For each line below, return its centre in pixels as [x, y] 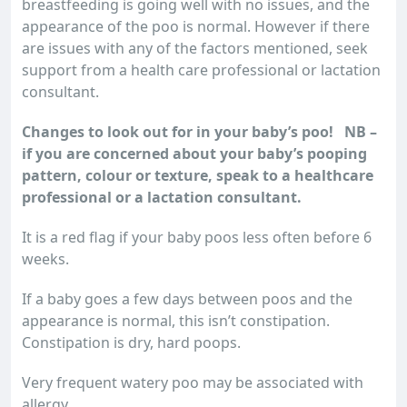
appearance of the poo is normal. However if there [196, 26]
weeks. [45, 259]
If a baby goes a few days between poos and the [187, 299]
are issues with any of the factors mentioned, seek [195, 48]
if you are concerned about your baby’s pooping [194, 154]
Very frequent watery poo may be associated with [193, 382]
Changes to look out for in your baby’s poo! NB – [199, 132]
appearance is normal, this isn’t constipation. [176, 321]
